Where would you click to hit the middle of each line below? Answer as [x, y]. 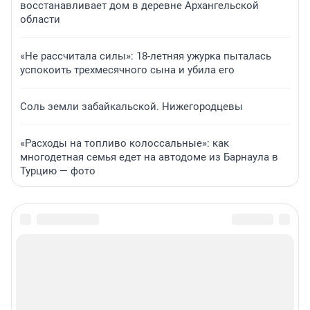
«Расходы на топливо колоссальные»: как [125, 144]
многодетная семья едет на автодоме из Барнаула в [149, 157]
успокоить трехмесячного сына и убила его [127, 70]
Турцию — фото [58, 171]
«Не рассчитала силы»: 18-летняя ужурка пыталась [146, 56]
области [40, 20]
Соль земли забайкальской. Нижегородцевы [131, 107]
